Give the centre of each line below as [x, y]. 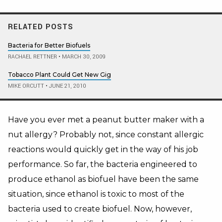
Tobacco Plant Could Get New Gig [59, 74]
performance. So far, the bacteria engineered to [103, 164]
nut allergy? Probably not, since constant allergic [106, 134]
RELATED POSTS [41, 27]
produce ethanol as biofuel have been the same [103, 179]
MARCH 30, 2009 [83, 56]
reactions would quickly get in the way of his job [103, 149]
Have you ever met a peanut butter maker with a [106, 119]
